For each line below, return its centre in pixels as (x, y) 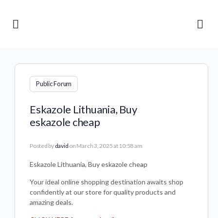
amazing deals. (51, 202)
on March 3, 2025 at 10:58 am (106, 146)
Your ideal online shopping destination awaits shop (107, 182)
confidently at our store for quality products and (103, 192)
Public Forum (54, 84)
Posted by (42, 146)
